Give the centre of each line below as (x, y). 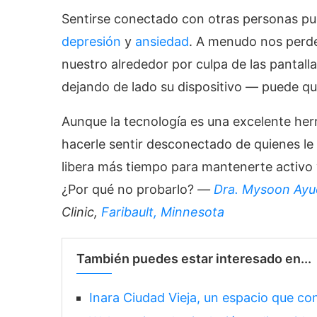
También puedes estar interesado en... (194, 258)
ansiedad (162, 41)
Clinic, (81, 212)
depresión (91, 41)
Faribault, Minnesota (163, 212)
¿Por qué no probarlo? (129, 189)
